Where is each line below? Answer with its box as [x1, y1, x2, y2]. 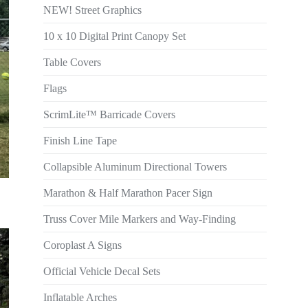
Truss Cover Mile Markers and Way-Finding [43, 213, 236, 225]
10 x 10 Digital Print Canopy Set [43, 30, 186, 42]
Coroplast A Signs [43, 239, 122, 251]
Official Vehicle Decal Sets [43, 265, 160, 277]
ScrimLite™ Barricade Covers [43, 109, 175, 120]
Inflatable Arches [43, 291, 117, 303]
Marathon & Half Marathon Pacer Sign [43, 187, 212, 199]
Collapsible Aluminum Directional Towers [43, 161, 227, 173]
